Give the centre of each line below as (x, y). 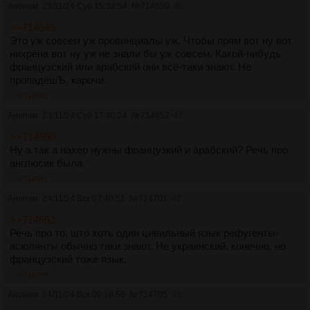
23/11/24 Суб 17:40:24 (85, 116)
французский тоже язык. (68, 259)
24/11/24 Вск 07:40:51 (84, 199)
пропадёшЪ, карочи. (58, 80)
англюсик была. (47, 163)
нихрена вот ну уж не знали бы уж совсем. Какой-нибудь (145, 54)
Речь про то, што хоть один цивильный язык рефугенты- (144, 233)
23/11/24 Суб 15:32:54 (85, 7)
